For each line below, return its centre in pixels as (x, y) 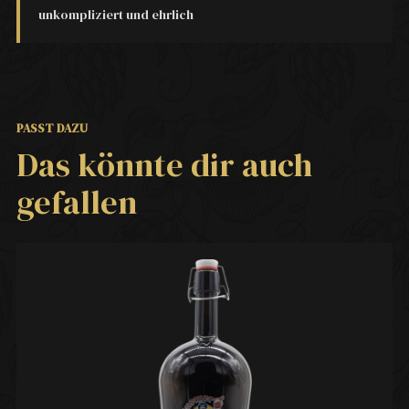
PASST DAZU (52, 129)
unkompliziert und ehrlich (116, 15)
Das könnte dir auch (164, 165)
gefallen (77, 203)
